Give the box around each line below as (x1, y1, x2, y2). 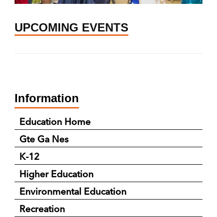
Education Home (19, 115, 91, 127)
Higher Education (19, 168, 93, 180)
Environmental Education (19, 185, 126, 197)
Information (15, 91, 79, 105)
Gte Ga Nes (19, 133, 69, 145)
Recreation (19, 202, 65, 215)
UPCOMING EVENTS (15, 20, 128, 34)
